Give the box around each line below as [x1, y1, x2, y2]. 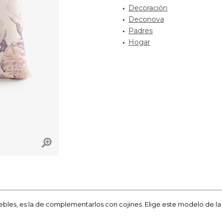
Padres [128, 26, 153, 35]
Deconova [128, 15, 164, 24]
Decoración [128, 3, 167, 12]
